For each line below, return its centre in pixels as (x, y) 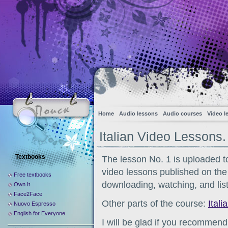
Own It (22, 184)
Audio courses (182, 113)
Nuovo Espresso (35, 204)
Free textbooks (33, 175)
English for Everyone (39, 213)
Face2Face (28, 194)
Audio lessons (138, 113)
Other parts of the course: (155, 204)
